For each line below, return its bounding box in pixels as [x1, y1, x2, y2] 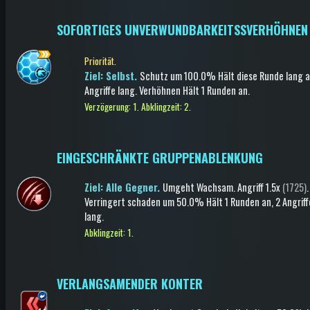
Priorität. [84, 54, 116, 68]
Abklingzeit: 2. [141, 100, 191, 113]
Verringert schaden [84, 194, 161, 209]
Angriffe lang [84, 83, 135, 98]
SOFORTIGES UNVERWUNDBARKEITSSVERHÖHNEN [57, 21, 308, 39]
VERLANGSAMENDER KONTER [57, 275, 203, 293]
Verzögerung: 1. [84, 100, 141, 113]
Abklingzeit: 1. [84, 226, 134, 239]
